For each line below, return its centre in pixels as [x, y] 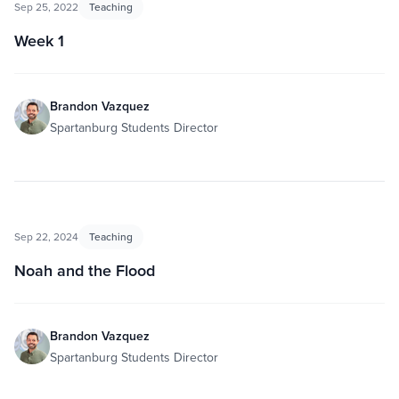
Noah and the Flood [85, 270]
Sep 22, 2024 [46, 236]
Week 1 [39, 41]
